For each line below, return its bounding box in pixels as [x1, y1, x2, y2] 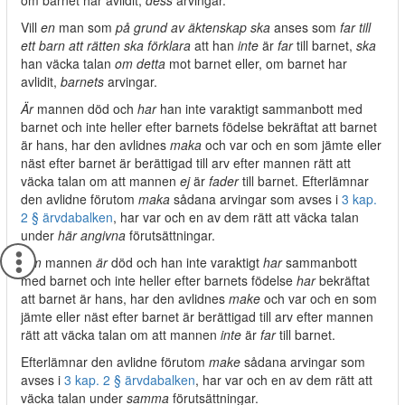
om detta [115, 54, 165, 72]
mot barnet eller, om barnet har [165, 54, 347, 72]
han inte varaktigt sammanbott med [156, 99, 363, 118]
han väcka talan [21, 54, 115, 72]
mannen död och [33, 99, 137, 118]
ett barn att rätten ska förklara [21, 36, 194, 54]
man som [55, 18, 116, 36]
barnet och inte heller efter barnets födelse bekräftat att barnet [21, 118, 377, 136]
